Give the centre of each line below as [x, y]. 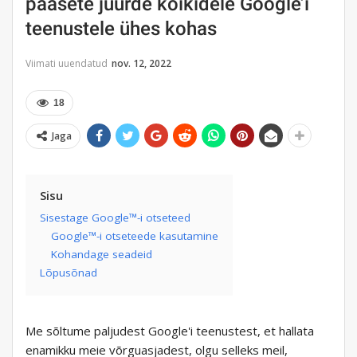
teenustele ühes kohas [121, 29]
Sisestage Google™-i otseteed [115, 218]
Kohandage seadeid [102, 255]
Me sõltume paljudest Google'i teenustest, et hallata [170, 331]
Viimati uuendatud [68, 64]
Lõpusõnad [69, 273]
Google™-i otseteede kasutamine [135, 236]
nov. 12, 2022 [141, 64]
